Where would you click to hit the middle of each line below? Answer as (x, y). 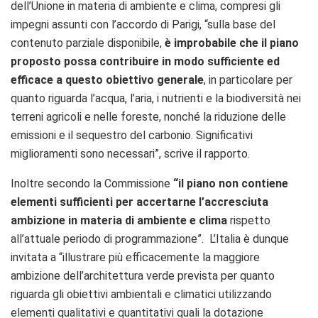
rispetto (249, 220)
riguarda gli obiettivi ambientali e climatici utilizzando (141, 294)
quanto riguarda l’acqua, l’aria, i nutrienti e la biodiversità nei (156, 98)
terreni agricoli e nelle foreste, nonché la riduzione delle (148, 116)
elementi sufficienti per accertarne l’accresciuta (139, 202)
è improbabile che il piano (232, 43)
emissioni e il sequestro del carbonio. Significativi (132, 135)
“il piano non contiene (231, 183)
